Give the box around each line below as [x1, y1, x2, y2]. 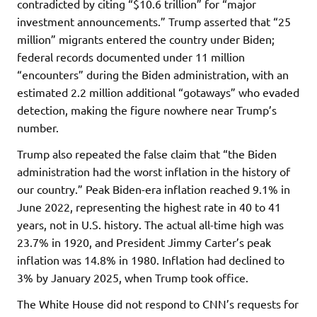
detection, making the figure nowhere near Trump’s [17, 102, 277, 117]
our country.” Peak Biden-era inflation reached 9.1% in [17, 181, 290, 196]
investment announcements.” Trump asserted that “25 [17, 13, 291, 28]
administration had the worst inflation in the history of [17, 163, 290, 178]
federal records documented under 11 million [17, 49, 245, 64]
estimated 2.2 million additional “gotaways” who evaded [17, 84, 299, 99]
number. [17, 120, 59, 134]
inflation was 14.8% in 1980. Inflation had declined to [17, 252, 284, 267]
